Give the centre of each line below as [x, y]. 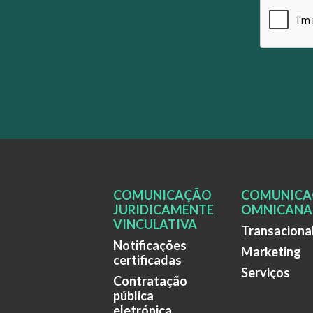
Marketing [271, 251]
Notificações [150, 245]
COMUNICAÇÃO [162, 195]
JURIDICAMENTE [163, 209]
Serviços [266, 272]
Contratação [150, 281]
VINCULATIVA [155, 224]
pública [133, 295]
